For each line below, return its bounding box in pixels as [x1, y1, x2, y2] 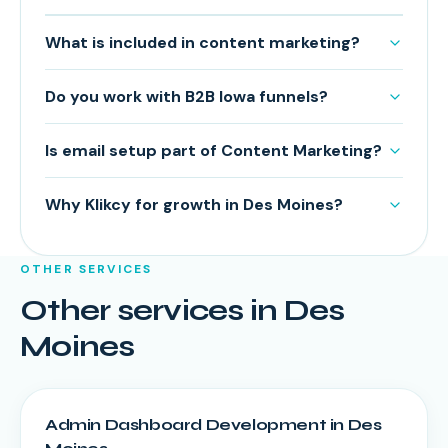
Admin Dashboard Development [45, 415, 327, 434]
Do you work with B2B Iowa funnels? [45, 86, 328, 107]
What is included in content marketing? [45, 32, 360, 53]
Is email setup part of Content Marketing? [45, 140, 382, 161]
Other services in [20, 292, 284, 328]
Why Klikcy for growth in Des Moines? [45, 194, 343, 215]
